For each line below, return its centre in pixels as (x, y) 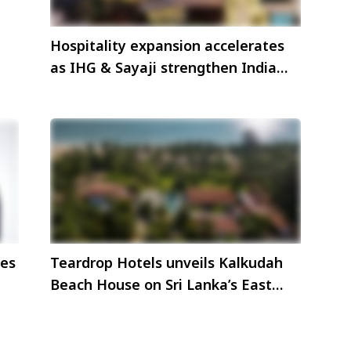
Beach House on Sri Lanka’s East (161, 285)
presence (81, 89)
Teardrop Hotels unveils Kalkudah (166, 263)
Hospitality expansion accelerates (167, 45)
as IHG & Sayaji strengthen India (163, 67)
